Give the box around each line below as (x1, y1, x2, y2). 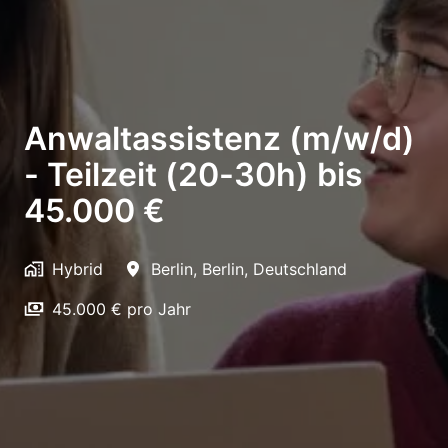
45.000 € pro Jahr (52, 298, 191, 319)
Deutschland (253, 258, 347, 279)
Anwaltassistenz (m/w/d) (24, 118, 415, 158)
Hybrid (52, 258, 103, 279)
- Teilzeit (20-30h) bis (24, 154, 363, 194)
